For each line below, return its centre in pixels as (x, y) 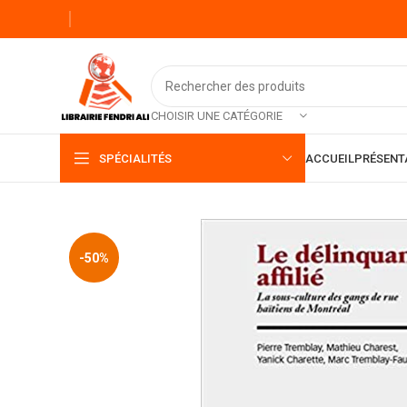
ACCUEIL (330, 158)
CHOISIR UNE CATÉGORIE (217, 115)
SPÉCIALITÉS (135, 158)
